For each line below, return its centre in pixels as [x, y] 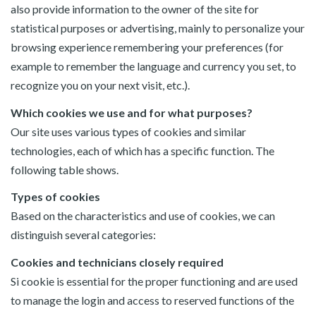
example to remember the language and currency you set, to [153, 66]
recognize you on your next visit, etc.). [100, 85]
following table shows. [65, 169]
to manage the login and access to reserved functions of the [152, 300]
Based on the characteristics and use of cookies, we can [143, 215]
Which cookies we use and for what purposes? [132, 112]
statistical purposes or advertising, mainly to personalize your [158, 28]
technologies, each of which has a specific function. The [142, 150]
